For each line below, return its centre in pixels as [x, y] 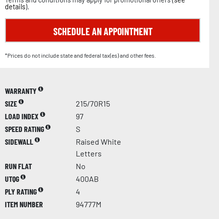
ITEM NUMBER [24, 204]
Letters [89, 153]
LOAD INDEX [22, 116]
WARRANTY [22, 90]
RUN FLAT [18, 166]
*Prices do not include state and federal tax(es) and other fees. [80, 55]
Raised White [99, 141]
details [15, 6]
